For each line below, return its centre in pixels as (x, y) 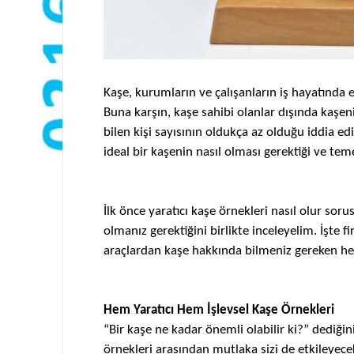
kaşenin (173, 152)
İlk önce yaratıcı (147, 211)
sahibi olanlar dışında (261, 113)
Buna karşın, (138, 113)
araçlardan (134, 251)
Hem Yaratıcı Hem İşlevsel (177, 310)
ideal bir (127, 152)
